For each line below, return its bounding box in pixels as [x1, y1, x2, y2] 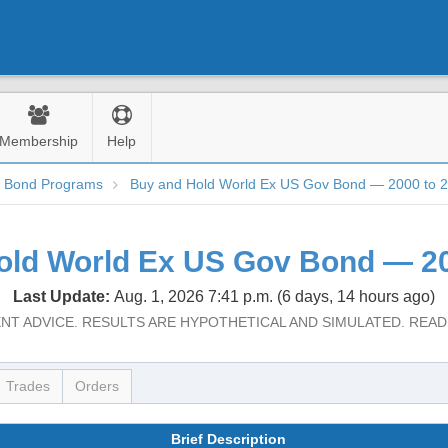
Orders [75, 378, 119, 394]
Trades [6, 378, 50, 394]
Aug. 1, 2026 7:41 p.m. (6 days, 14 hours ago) [114, 288, 435, 305]
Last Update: [13, 288, 114, 305]
